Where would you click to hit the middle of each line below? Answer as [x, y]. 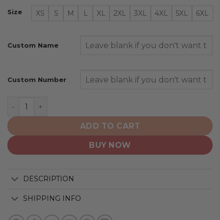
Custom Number [37, 80]
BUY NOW [110, 145]
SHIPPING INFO [52, 199]
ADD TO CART [110, 126]
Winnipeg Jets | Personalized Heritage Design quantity [112, 102]
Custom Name [33, 45]
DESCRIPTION [49, 179]
